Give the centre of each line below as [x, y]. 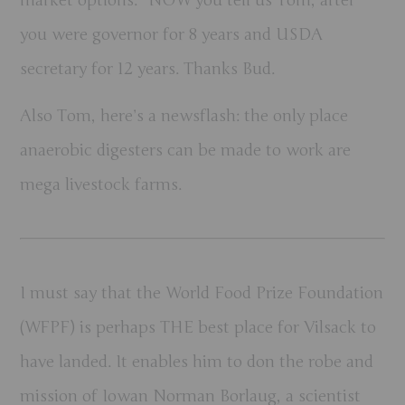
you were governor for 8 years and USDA [172, 34]
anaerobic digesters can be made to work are [186, 151]
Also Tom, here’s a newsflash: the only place [184, 116]
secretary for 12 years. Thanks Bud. [148, 68]
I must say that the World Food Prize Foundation [202, 293]
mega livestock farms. [101, 185]
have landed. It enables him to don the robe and [197, 362]
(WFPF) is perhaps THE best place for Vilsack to [198, 328]
